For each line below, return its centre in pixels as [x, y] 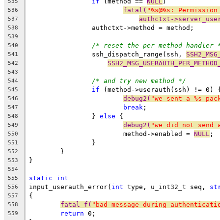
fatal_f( [76, 204]
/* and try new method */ [139, 81]
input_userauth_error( [70, 187]
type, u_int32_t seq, [166, 187]
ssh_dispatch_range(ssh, [139, 54]
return [72, 213]
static [41, 178]
